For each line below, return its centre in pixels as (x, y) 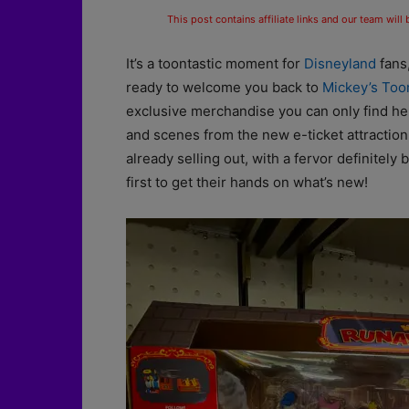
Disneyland (340, 63)
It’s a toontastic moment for (215, 63)
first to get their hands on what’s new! (247, 182)
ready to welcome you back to (224, 87)
